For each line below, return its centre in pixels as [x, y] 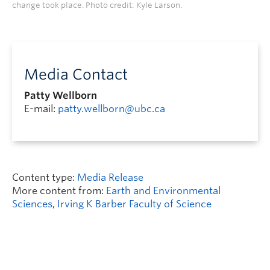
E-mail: [41, 108]
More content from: [59, 190]
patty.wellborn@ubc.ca [111, 108]
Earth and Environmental [163, 190]
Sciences [32, 204]
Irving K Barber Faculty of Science [134, 204]
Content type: [45, 177]
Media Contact [76, 74]
